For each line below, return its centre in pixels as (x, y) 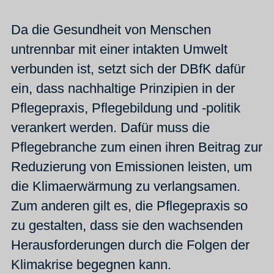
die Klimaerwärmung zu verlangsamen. (126, 186)
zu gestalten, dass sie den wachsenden (127, 225)
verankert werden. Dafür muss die (110, 127)
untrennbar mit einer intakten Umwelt (119, 49)
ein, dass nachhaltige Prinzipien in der (123, 88)
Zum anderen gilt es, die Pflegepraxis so (129, 206)
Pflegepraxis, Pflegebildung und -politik (126, 108)
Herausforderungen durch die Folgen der (130, 245)
